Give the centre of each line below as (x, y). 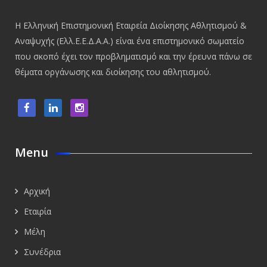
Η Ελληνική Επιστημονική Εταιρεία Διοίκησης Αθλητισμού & (131, 25)
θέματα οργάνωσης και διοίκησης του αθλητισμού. (113, 72)
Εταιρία (38, 211)
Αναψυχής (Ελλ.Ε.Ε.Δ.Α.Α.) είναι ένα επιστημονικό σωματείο (130, 41)
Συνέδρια (42, 252)
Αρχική (37, 191)
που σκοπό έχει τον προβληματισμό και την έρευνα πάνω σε (133, 56)
